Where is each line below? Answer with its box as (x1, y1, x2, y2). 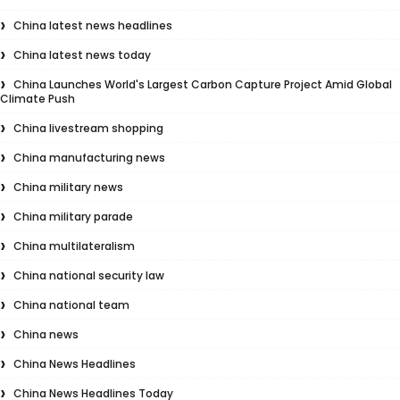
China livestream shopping (13, 121, 163, 136)
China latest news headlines (13, 18, 172, 33)
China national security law (13, 268, 164, 283)
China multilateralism (13, 238, 135, 254)
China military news (13, 179, 123, 195)
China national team (13, 297, 129, 312)
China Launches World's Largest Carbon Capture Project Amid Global (13, 77, 392, 92)
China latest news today (13, 47, 151, 62)
